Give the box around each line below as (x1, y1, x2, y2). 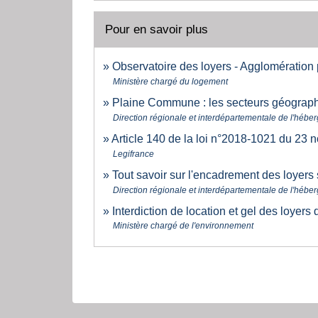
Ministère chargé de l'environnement (113, 221, 253, 231)
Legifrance (113, 148, 154, 159)
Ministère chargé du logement (113, 77, 228, 87)
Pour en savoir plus (105, 23, 208, 37)
